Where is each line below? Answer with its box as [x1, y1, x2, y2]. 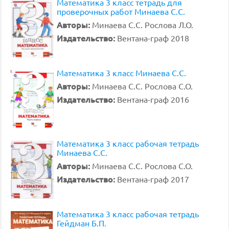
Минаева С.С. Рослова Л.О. [92, 19, 193, 30]
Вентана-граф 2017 [117, 174, 189, 184]
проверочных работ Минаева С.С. [57, 6, 185, 16]
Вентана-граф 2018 [117, 33, 189, 43]
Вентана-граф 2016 [117, 94, 189, 104]
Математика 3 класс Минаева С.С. [57, 67, 186, 78]
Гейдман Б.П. [57, 218, 106, 228]
